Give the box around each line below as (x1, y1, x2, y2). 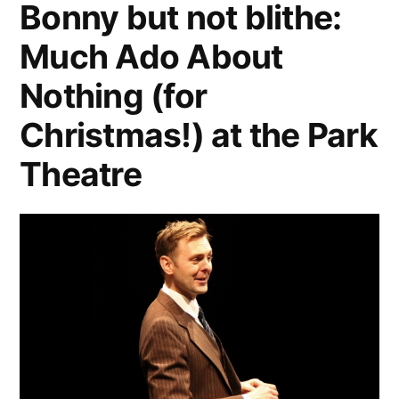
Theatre (20, 154, 142, 195)
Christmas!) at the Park (20, 115, 378, 156)
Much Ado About (20, 37, 283, 77)
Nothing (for (20, 76, 208, 117)
